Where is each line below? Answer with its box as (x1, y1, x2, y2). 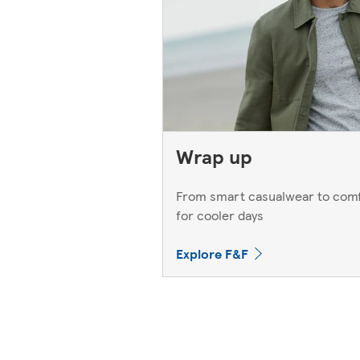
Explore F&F (176, 243, 248, 263)
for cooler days (176, 205, 264, 224)
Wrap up (176, 141, 252, 170)
